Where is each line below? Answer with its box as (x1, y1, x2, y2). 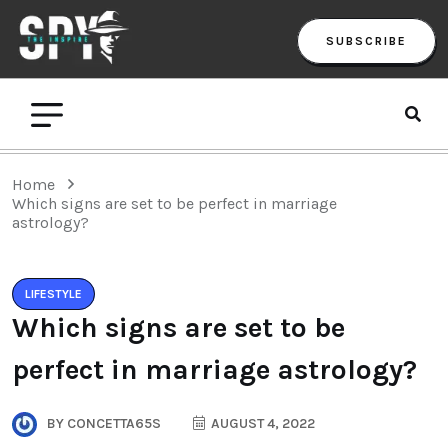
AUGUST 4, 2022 (208, 414, 315, 432)
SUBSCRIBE (326, 33, 407, 48)
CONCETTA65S (64, 414, 161, 432)
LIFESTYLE (25, 286, 82, 301)
